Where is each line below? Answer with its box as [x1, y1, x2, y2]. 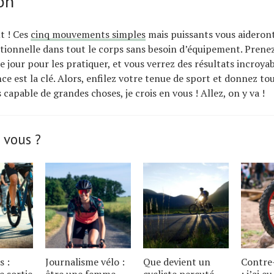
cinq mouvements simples [31, 27, 146, 41]
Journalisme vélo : [45, 254, 125, 268]
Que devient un [143, 254, 210, 268]
